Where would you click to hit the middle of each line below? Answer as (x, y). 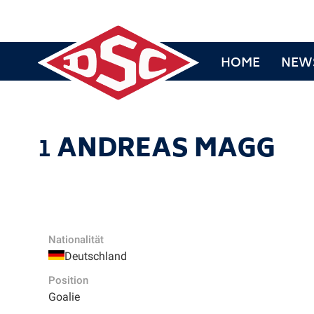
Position (68, 280)
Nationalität (76, 240)
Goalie (64, 297)
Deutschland (95, 256)
